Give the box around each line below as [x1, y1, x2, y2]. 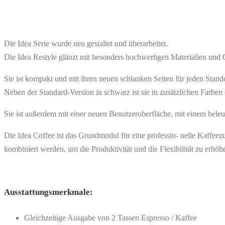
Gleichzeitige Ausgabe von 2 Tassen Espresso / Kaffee [24, 213, 197, 222]
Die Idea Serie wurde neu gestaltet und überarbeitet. [4, 39, 168, 48]
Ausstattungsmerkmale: [4, 187, 93, 197]
